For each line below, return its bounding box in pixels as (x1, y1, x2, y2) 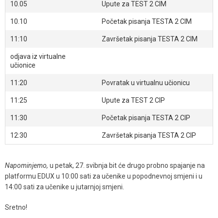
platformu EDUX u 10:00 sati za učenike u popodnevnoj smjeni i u (5, 172, 202, 180)
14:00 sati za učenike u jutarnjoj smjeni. (5, 183, 124, 191)
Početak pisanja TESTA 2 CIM (102, 18, 192, 25)
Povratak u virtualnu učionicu (102, 79, 190, 87)
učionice (10, 61, 36, 69)
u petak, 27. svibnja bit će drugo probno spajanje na (48, 162, 205, 169)
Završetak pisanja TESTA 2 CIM (102, 35, 198, 43)
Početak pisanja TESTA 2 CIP (102, 114, 190, 122)
